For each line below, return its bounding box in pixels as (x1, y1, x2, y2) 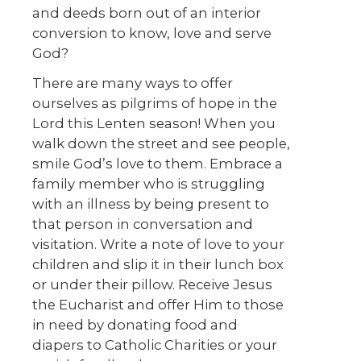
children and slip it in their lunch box (32, 256, 284, 273)
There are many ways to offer (32, 75, 233, 92)
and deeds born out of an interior (32, 5, 261, 22)
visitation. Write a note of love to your (32, 236, 284, 253)
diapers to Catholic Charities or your (32, 337, 277, 354)
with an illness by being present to (32, 196, 269, 213)
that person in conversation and (32, 216, 253, 233)
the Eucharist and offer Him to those (32, 297, 284, 313)
